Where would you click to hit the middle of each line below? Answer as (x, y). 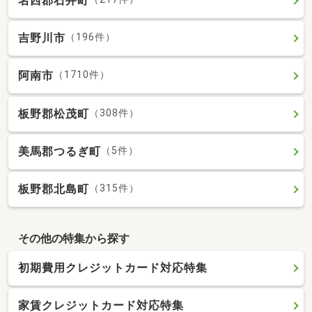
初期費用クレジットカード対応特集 (113, 268)
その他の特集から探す (73, 238)
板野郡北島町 (54, 189)
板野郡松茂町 (54, 114)
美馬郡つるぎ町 (60, 151)
